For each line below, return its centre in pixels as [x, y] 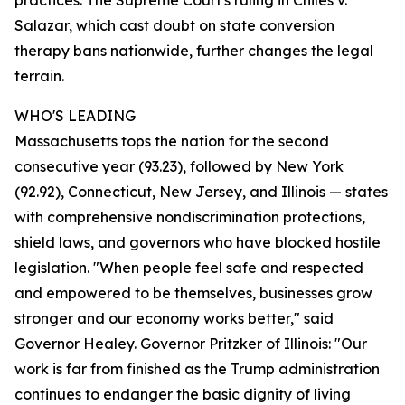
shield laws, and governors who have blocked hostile [198, 243]
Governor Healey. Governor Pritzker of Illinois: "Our [191, 344]
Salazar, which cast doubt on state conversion [174, 26]
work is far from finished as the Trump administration [197, 369]
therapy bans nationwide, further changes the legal [194, 51]
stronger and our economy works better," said [174, 319]
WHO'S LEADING [75, 116]
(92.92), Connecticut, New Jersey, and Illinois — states [201, 192]
